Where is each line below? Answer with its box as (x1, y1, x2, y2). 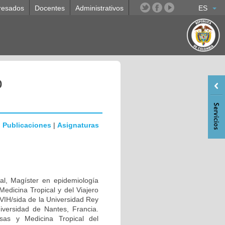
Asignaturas (57, 121, 99, 129)
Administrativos (75, 4, 124, 12)
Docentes (35, 4, 65, 12)
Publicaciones (3, 121, 51, 129)
